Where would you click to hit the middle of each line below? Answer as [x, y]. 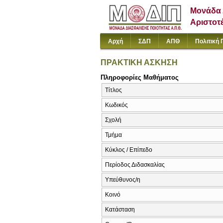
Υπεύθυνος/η [123, 180]
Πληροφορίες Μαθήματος [140, 77]
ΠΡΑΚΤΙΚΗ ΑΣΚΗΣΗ [139, 62]
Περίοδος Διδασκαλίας [135, 165]
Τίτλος [113, 90]
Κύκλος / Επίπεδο [129, 150]
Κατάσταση [120, 210]
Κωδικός [116, 105]
